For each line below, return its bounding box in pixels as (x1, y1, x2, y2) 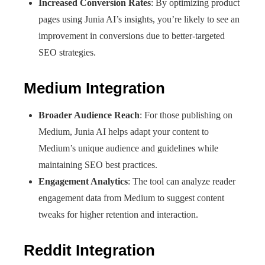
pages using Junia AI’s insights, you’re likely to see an (38, 14, 240, 24)
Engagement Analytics (38, 176, 128, 186)
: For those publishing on (140, 110, 232, 120)
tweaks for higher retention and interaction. (38, 209, 198, 219)
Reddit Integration (24, 241, 155, 259)
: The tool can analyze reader (128, 176, 235, 186)
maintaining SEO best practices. (38, 160, 157, 170)
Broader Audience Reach (38, 110, 140, 120)
